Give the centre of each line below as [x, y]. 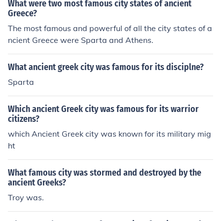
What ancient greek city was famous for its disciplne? [106, 67]
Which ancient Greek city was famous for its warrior [103, 109]
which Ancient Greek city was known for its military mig [110, 134]
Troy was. [26, 197]
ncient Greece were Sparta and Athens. [81, 40]
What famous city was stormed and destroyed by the [105, 173]
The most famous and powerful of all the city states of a [110, 28]
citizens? [24, 119]
